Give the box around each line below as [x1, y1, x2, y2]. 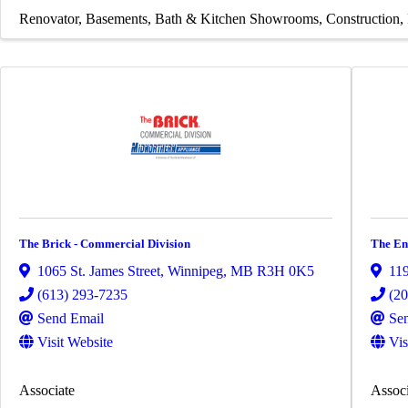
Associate [19, 382, 75, 398]
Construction [326, 10, 400, 26]
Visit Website [37, 333, 113, 350]
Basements [86, 10, 148, 26]
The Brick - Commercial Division [19, 236, 190, 250]
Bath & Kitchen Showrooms [155, 10, 319, 26]
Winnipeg [168, 262, 223, 279]
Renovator [19, 10, 78, 26]
